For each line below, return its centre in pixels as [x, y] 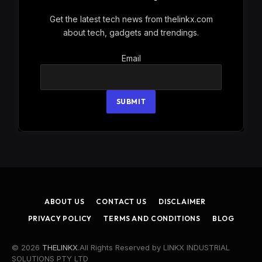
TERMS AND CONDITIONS [152, 219]
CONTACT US [121, 202]
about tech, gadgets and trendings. [131, 33]
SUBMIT [131, 102]
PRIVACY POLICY [60, 219]
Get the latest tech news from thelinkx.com [131, 19]
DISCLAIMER [182, 202]
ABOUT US [64, 202]
